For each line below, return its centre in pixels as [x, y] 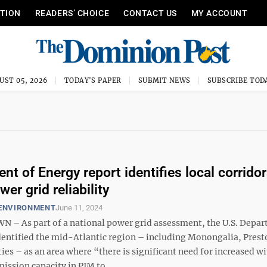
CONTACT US [150, 13]
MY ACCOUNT [219, 13]
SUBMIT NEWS [164, 80]
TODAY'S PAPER [93, 80]
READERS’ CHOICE [72, 13]
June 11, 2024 [79, 207]
